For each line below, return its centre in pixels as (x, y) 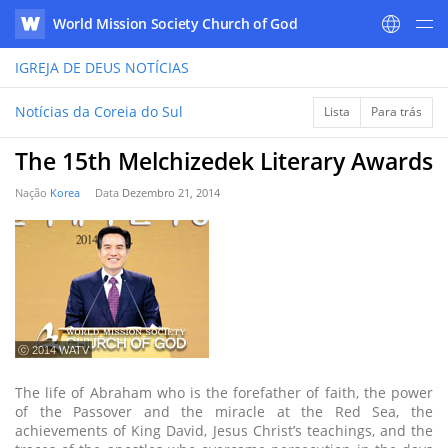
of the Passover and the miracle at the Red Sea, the (224, 411)
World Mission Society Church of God (175, 23)
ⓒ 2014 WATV (53, 350)
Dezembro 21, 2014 (171, 192)
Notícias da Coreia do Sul (99, 111)
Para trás (396, 111)
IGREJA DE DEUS (68, 67)
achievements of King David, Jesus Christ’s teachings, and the (224, 430)
